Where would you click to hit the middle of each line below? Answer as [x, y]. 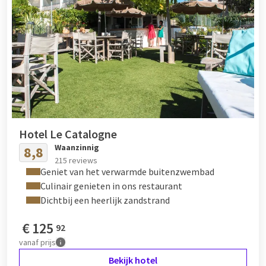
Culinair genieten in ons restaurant [111, 186]
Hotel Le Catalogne [68, 134]
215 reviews [76, 160]
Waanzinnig [77, 147]
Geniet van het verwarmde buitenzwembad [127, 171]
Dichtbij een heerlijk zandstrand [105, 200]
